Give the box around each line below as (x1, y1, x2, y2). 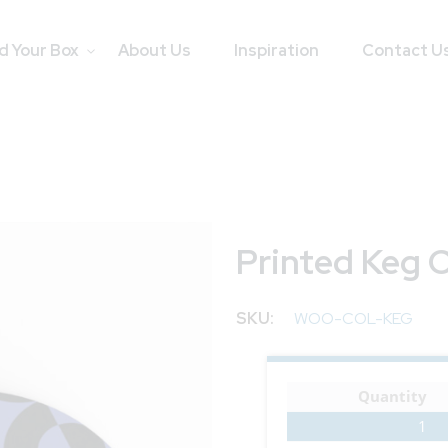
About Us (117, 39, 191, 61)
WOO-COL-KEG (294, 307, 414, 329)
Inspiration (233, 39, 319, 61)
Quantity (357, 386, 427, 407)
